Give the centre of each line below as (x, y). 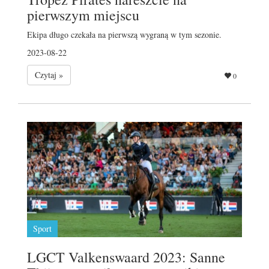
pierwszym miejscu (83, 15)
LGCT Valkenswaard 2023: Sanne (126, 257)
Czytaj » (49, 74)
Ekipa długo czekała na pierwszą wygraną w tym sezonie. (124, 34)
